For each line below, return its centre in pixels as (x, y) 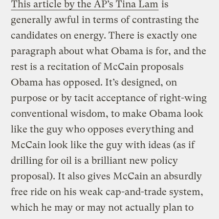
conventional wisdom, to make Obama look (107, 113)
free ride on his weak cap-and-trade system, (107, 192)
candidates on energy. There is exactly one (104, 35)
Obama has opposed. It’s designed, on (94, 82)
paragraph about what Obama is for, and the (109, 51)
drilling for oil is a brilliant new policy (95, 160)
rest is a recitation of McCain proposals (98, 66)
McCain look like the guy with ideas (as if (103, 145)
